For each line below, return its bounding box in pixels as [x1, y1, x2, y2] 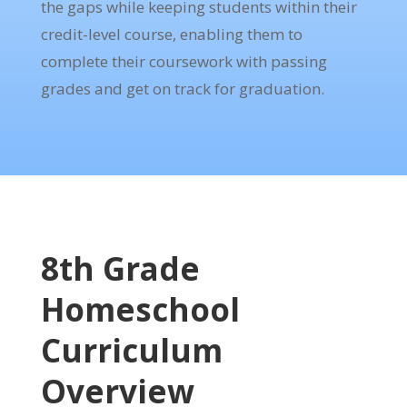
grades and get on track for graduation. [40, 78, 324, 100]
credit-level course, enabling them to [40, 24, 303, 45]
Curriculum [40, 329, 223, 372]
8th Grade [40, 247, 200, 291]
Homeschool [40, 288, 240, 332]
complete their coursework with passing [40, 51, 327, 73]
